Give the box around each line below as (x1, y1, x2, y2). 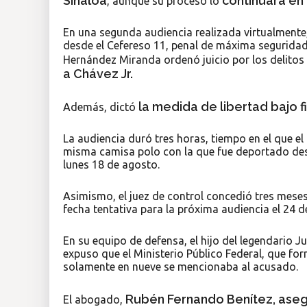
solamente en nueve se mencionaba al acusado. (63, 260, 298, 273)
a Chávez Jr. (63, 66, 133, 82)
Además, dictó (63, 101, 136, 114)
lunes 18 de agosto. (63, 158, 160, 171)
